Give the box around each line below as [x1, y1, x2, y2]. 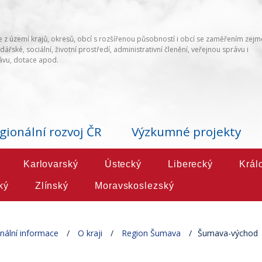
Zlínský [35, 181, 69, 191]
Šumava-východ [198, 227, 258, 239]
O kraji [78, 227, 103, 239]
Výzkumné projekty [132, 123, 241, 140]
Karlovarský [23, 159, 78, 170]
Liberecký [167, 159, 213, 170]
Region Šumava [122, 227, 181, 239]
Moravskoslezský [95, 181, 174, 191]
